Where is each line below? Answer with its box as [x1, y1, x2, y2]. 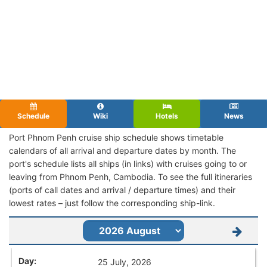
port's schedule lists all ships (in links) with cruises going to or [9, 158, 247, 169]
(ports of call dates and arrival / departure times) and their [9, 184, 235, 195]
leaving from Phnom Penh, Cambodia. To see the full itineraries [9, 171, 252, 182]
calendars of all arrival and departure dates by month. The [9, 145, 236, 156]
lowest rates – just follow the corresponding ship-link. [9, 197, 215, 208]
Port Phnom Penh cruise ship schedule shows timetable [9, 132, 223, 142]
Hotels [156, 111, 178, 120]
